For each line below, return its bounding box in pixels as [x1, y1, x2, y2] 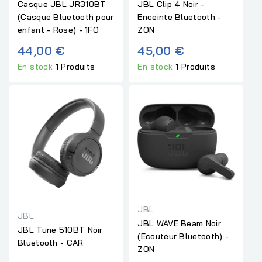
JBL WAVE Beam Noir [137, 218, 221, 229]
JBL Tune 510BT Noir [18, 225, 103, 236]
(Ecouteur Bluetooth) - [137, 231, 229, 242]
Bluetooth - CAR [18, 237, 84, 249]
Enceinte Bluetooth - [137, 12, 222, 23]
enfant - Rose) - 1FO [18, 25, 99, 36]
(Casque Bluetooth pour [18, 12, 114, 23]
